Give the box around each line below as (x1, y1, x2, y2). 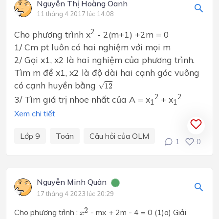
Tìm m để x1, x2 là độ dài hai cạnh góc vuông (14, 66, 199, 78)
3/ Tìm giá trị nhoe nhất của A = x (14, 93, 150, 105)
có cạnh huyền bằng (14, 79, 98, 90)
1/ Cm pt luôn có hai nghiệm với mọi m (14, 41, 171, 52)
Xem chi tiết (14, 109, 55, 119)
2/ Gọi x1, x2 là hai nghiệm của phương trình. (14, 54, 195, 65)
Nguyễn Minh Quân (37, 177, 107, 187)
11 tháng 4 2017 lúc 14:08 (37, 10, 114, 18)
